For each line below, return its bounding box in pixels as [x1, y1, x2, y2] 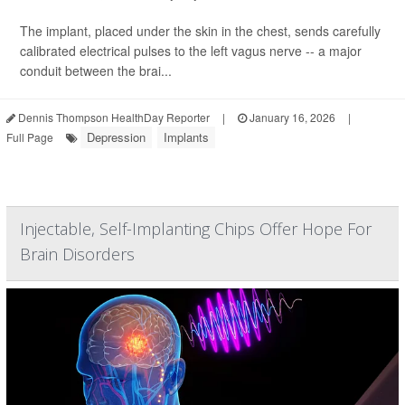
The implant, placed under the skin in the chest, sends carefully [20, 22, 381, 40]
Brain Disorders [20, 243, 135, 265]
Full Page [6, 129, 53, 145]
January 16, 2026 [247, 109, 335, 125]
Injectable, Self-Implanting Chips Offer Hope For [20, 218, 372, 240]
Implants [164, 128, 209, 146]
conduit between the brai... [20, 61, 172, 80]
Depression [87, 128, 146, 146]
